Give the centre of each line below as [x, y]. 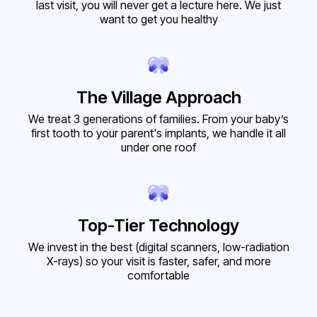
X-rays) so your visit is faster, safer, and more [158, 261]
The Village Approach [158, 98]
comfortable [158, 276]
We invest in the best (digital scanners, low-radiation [158, 247]
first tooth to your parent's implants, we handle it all [158, 133]
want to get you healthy [158, 19]
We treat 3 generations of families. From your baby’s [158, 119]
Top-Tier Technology [158, 226]
